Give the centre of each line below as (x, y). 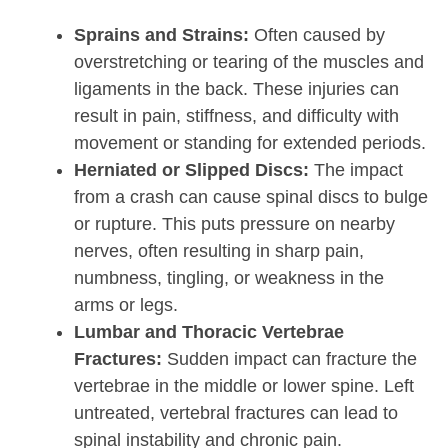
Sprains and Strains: (161, 35)
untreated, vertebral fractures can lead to (236, 413)
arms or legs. (126, 305)
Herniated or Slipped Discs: (191, 170)
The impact (356, 170)
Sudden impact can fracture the (289, 359)
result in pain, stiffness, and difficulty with (236, 116)
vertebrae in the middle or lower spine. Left (244, 386)
